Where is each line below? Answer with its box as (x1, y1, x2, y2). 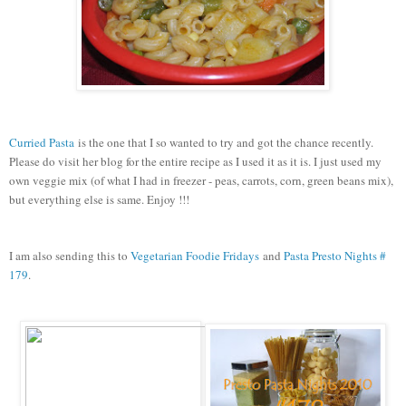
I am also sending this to (9, 246, 130, 264)
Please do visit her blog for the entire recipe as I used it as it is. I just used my (9, 152, 382, 169)
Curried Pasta (9, 133, 74, 150)
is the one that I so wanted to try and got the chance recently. (74, 133, 373, 150)
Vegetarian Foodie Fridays (130, 246, 259, 264)
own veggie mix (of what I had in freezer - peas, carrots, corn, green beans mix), (9, 171, 393, 188)
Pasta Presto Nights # (284, 246, 386, 264)
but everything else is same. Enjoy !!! (9, 190, 193, 208)
